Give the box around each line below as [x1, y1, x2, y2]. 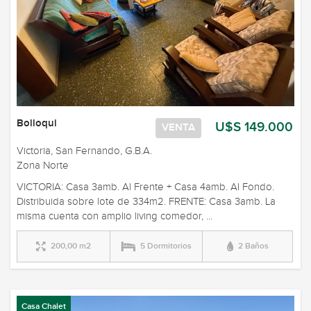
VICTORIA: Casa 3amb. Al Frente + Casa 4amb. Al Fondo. [17, 180, 274, 193]
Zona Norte [17, 159, 69, 171]
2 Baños [237, 240, 269, 251]
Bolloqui [17, 117, 57, 130]
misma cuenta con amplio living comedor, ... [17, 210, 212, 222]
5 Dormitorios [140, 240, 192, 251]
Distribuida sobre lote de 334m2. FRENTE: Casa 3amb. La [17, 195, 276, 208]
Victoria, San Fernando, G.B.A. [17, 144, 152, 157]
